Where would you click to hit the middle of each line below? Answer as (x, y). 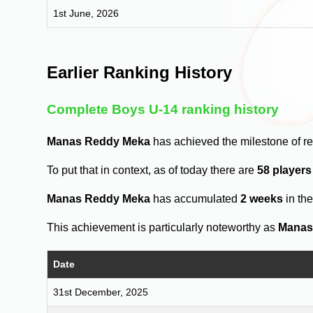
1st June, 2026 (86, 13)
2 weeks (262, 199)
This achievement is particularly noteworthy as (163, 228)
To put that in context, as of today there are (152, 170)
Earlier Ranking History (140, 72)
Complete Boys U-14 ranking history (163, 110)
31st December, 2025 (101, 292)
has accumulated (196, 199)
